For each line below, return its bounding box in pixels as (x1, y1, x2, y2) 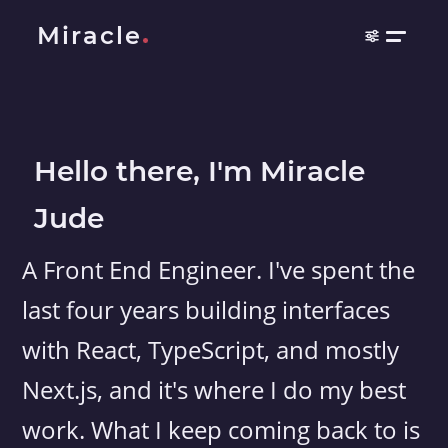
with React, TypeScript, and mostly (22, 333, 400, 366)
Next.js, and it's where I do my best (22, 373, 407, 406)
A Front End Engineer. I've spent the (22, 253, 416, 286)
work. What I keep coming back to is (22, 413, 421, 446)
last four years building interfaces (22, 293, 391, 326)
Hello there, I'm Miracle (34, 154, 366, 188)
